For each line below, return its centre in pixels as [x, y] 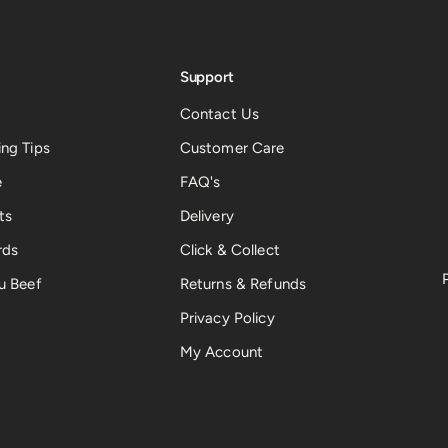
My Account [221, 351]
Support [206, 76]
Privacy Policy [227, 317]
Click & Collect [229, 249]
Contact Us [219, 113]
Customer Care [232, 147]
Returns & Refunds [243, 283]
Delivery [206, 215]
